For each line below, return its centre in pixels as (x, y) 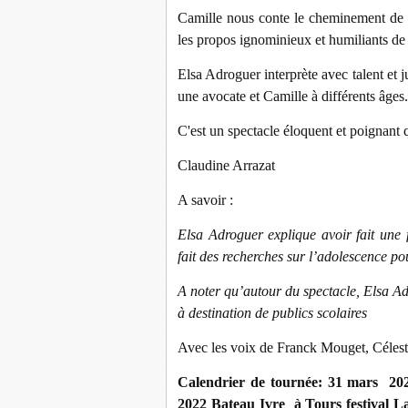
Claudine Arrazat (226, 165)
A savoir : (205, 200)
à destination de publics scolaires (272, 313)
